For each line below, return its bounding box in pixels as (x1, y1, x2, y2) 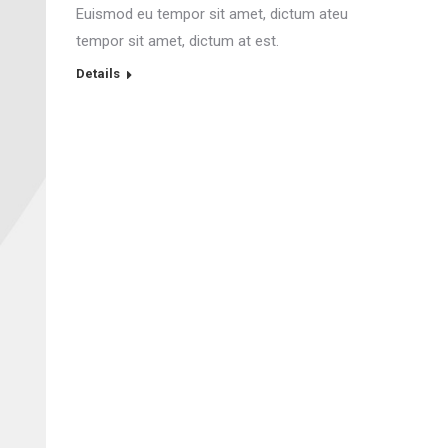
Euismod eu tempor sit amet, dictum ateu (76, 4, 348, 23)
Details (76, 65, 120, 81)
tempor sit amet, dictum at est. (76, 31, 279, 50)
